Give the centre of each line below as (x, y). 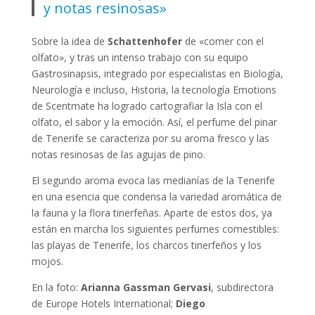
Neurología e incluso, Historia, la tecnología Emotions (154, 90)
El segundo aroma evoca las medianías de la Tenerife (153, 181)
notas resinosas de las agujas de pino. (118, 155)
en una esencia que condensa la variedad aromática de (156, 197)
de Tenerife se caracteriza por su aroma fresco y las (150, 139)
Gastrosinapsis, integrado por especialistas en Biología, (157, 74)
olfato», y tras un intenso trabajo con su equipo (140, 58)
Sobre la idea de (69, 41)
